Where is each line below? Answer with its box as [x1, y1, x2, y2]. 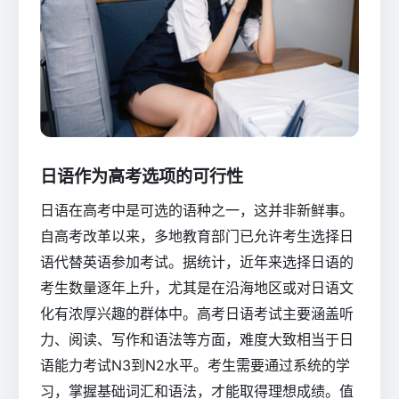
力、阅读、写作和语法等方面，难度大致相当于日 [40, 330, 354, 349]
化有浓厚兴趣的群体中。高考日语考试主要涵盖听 [40, 305, 354, 323]
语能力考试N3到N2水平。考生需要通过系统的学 [40, 356, 350, 375]
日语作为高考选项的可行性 [40, 165, 243, 187]
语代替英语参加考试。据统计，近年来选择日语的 [40, 253, 354, 272]
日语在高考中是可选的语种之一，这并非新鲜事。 [40, 201, 354, 220]
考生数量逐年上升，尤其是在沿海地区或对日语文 [40, 279, 354, 297]
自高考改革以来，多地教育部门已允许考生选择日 [40, 227, 354, 246]
